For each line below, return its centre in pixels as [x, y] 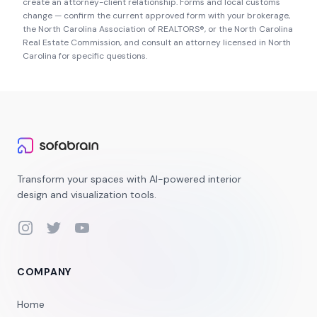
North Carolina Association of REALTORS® [121, 29]
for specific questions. [102, 56]
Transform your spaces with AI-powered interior [129, 179]
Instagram [42, 227]
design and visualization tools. [87, 195]
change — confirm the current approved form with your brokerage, [156, 16]
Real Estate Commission [71, 42]
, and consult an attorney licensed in [193, 42]
